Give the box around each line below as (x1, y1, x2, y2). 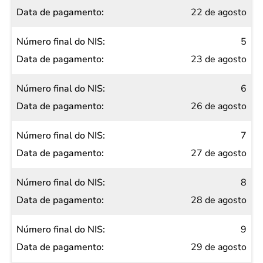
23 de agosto (191, 53, 247, 66)
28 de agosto (191, 194, 247, 207)
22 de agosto (191, 6, 247, 19)
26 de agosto (191, 100, 247, 113)
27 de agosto (191, 147, 247, 160)
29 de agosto (191, 241, 247, 254)
